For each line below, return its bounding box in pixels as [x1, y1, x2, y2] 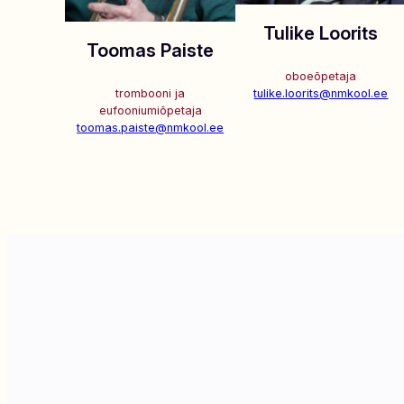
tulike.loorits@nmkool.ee [253, 87, 389, 101]
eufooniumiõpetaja [98, 104, 202, 118]
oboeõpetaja [285, 69, 357, 84]
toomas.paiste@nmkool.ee [77, 121, 225, 135]
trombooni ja [115, 87, 186, 101]
